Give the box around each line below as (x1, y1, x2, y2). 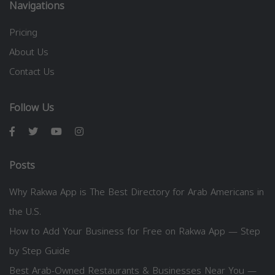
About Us (9, 43, 48, 61)
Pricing (9, 23, 37, 41)
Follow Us (9, 98, 54, 117)
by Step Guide (9, 242, 70, 260)
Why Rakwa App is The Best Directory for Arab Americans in (9, 183, 264, 201)
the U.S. (9, 203, 41, 220)
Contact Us (9, 63, 55, 80)
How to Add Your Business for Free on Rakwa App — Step (9, 222, 260, 240)
